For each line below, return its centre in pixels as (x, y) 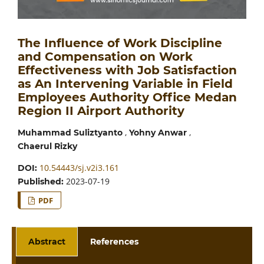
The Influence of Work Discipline (120, 43)
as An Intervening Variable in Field (125, 84)
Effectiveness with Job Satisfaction (127, 70)
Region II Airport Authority (101, 111)
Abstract (47, 242)
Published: (42, 182)
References (115, 242)
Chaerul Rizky (47, 146)
